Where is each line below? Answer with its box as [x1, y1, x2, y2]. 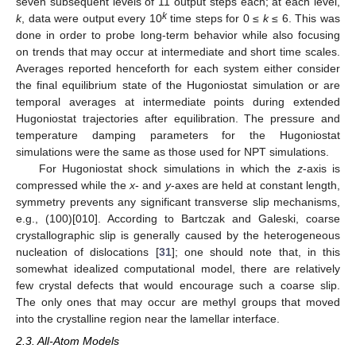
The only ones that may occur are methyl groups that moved [16, 295, 340, 308]
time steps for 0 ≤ [166, 11, 263, 25]
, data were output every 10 [21, 11, 162, 25]
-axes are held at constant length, [170, 178, 341, 192]
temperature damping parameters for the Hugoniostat [16, 128, 340, 141]
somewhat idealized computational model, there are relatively [16, 261, 340, 275]
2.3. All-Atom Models [16, 334, 119, 347]
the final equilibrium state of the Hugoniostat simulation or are [16, 78, 340, 91]
